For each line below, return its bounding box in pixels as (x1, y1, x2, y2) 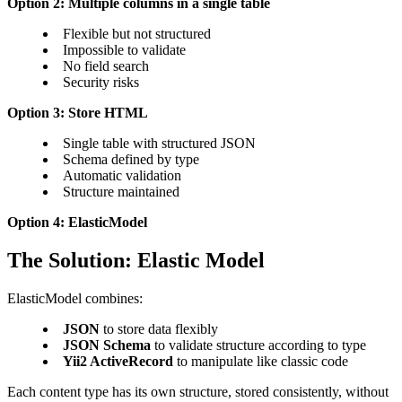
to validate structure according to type (151, 336, 366, 353)
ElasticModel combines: (7, 290, 143, 306)
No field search (63, 58, 149, 74)
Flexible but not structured (63, 26, 211, 41)
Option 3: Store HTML (7, 105, 148, 120)
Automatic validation (63, 168, 181, 183)
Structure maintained (63, 184, 179, 199)
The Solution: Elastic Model (7, 248, 265, 272)
